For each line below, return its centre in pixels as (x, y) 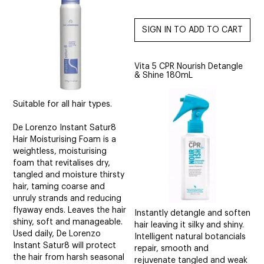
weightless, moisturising (60, 151)
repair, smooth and (172, 248)
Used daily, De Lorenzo (57, 234)
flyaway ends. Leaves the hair (70, 210)
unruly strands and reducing (67, 198)
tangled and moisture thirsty (69, 175)
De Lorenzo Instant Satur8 (65, 128)
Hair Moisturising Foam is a (65, 139)
